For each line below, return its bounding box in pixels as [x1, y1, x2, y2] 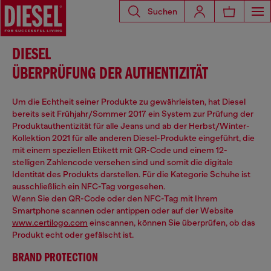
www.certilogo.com [12, 217, 88, 227]
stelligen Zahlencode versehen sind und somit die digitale [12, 157, 233, 167]
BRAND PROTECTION [12, 251, 98, 264]
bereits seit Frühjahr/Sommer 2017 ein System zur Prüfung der [12, 108, 253, 119]
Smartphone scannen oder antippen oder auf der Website [12, 205, 233, 215]
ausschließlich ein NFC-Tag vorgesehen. [12, 181, 165, 191]
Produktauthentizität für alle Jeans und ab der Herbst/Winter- [12, 120, 250, 131]
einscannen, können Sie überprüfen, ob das [88, 217, 255, 227]
